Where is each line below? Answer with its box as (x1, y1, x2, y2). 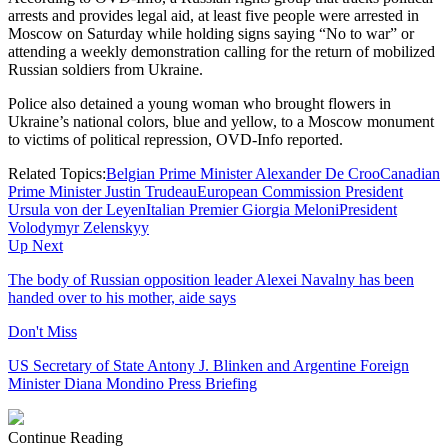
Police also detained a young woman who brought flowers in (8, 94, 391, 112)
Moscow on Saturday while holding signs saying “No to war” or (8, 24, 414, 42)
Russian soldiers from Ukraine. (8, 60, 203, 78)
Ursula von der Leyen (8, 200, 146, 218)
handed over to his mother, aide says (8, 288, 236, 306)
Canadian (380, 164, 440, 182)
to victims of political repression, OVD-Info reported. (8, 130, 343, 148)
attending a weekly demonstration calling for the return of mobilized (8, 42, 435, 60)
